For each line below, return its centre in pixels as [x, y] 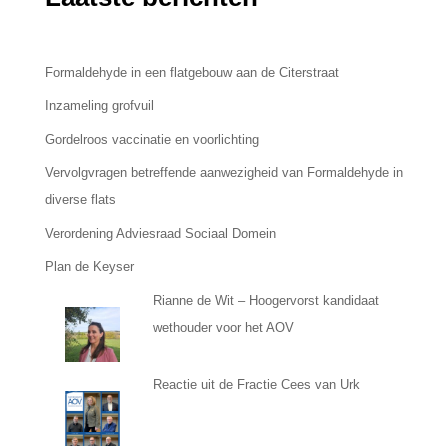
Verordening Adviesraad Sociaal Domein [160, 233]
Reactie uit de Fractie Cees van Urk [256, 384]
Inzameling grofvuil [99, 105]
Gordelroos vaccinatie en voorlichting [151, 139]
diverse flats [80, 199]
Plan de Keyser [89, 266]
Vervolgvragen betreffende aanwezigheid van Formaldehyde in [223, 172]
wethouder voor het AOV [223, 327]
